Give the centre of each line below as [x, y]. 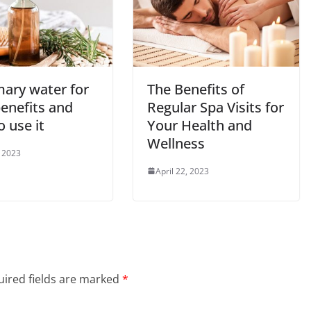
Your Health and [200, 125]
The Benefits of [196, 89]
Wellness [176, 143]
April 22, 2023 [182, 171]
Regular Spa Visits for [216, 107]
